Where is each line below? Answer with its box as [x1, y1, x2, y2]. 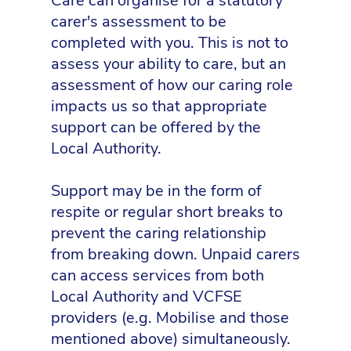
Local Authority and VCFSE [51, 285, 242, 307]
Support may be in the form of [51, 179, 262, 201]
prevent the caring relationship [51, 222, 266, 244]
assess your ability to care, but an [51, 52, 286, 74]
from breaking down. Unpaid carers [51, 243, 300, 265]
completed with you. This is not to [51, 31, 288, 53]
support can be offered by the [51, 116, 261, 138]
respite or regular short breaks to [51, 201, 283, 223]
